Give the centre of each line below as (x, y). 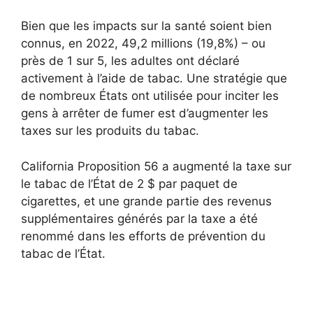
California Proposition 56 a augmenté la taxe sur (156, 166)
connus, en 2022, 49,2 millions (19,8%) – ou (143, 44)
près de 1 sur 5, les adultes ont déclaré (130, 61)
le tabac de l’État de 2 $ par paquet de (129, 183)
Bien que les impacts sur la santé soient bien (146, 26)
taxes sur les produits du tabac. (110, 131)
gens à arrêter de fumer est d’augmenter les (145, 114)
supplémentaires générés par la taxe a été (139, 218)
